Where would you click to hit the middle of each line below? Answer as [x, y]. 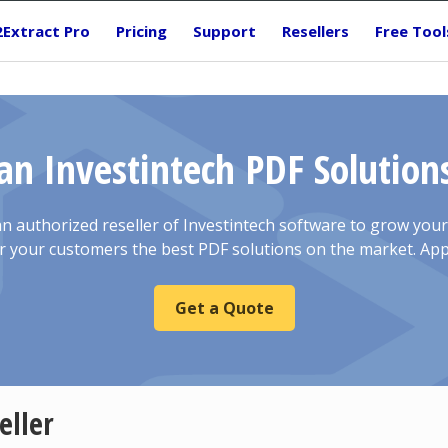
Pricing [141, 31]
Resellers [315, 31]
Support [224, 31]
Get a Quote [224, 308]
